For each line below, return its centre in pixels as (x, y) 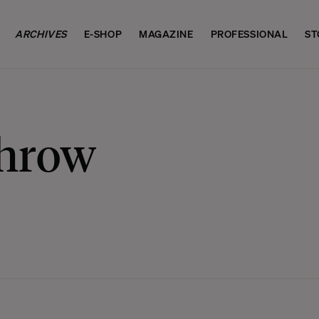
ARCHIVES (41, 34)
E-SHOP (103, 34)
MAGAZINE (166, 34)
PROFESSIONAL (249, 34)
